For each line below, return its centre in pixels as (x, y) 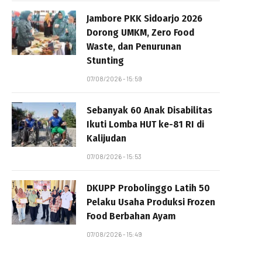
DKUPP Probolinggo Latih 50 (148, 188)
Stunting (105, 60)
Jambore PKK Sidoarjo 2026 (144, 18)
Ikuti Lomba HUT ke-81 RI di (145, 124)
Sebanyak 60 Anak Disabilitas (149, 110)
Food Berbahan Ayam (131, 216)
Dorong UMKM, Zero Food (140, 32)
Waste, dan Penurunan (134, 46)
